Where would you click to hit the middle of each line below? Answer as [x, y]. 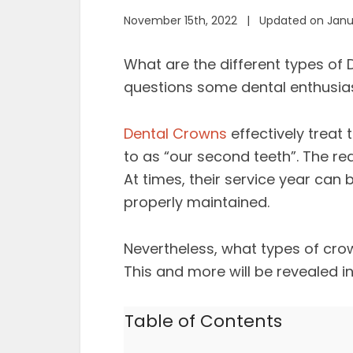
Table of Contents [203, 321]
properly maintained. [197, 202]
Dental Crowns [175, 134]
